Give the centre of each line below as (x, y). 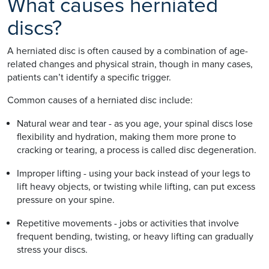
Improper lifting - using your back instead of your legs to (134, 173)
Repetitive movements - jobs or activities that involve (128, 223)
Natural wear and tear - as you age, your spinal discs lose (135, 123)
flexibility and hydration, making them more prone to (126, 137)
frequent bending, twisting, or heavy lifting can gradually (135, 236)
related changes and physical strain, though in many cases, (130, 64)
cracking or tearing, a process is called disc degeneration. (137, 150)
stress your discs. (52, 249)
